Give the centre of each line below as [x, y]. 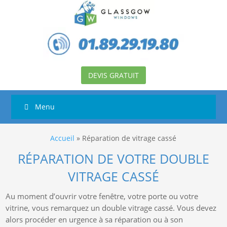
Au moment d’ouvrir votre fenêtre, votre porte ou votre [102, 196]
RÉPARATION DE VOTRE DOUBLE [113, 159]
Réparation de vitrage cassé [129, 138]
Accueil [63, 138]
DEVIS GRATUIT [113, 75]
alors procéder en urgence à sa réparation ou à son [94, 220]
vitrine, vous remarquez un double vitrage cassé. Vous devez [111, 208]
